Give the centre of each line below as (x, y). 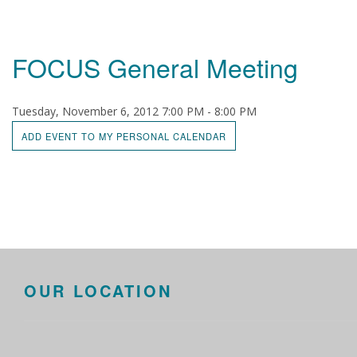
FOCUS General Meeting (155, 67)
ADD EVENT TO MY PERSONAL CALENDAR (124, 136)
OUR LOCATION (98, 291)
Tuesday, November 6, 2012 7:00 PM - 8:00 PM (134, 111)
